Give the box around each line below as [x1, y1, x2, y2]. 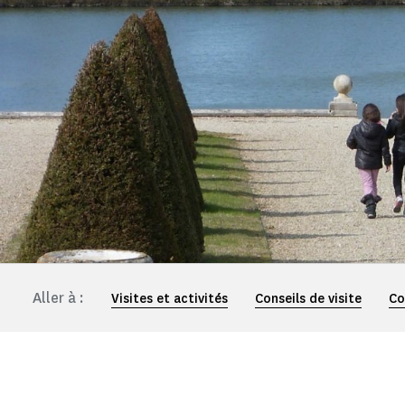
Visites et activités [111, 290, 228, 307]
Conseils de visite [255, 290, 362, 307]
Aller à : [33, 288, 84, 307]
